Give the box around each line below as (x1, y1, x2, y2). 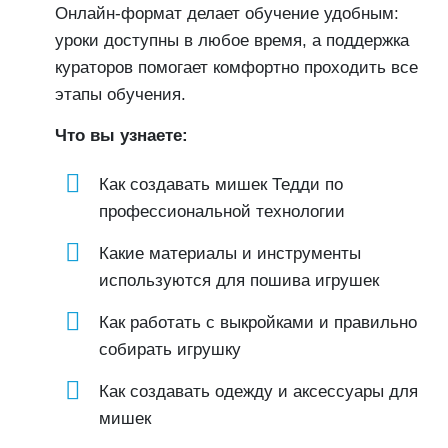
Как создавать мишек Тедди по (99, 175, 343, 194)
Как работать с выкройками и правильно (99, 313, 417, 332)
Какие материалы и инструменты (99, 244, 361, 263)
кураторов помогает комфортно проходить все (55, 58, 418, 77)
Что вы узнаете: (55, 126, 188, 145)
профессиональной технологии (99, 202, 345, 221)
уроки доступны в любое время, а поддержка (55, 31, 409, 50)
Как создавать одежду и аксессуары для (99, 382, 418, 401)
